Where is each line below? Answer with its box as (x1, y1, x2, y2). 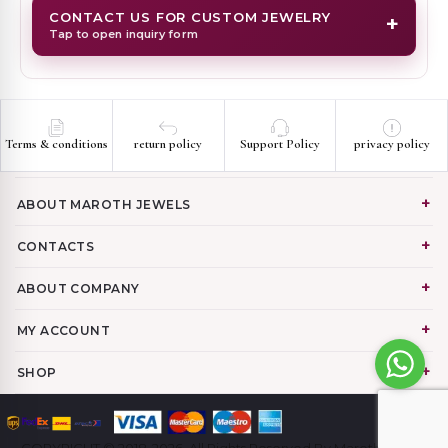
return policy (134, 136, 203, 153)
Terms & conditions (4, 136, 108, 153)
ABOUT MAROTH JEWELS (16, 196, 191, 212)
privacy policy (353, 136, 430, 153)
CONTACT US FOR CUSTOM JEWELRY (49, 8, 331, 25)
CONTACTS (16, 238, 95, 254)
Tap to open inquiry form (49, 26, 198, 41)
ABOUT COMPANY (16, 280, 140, 296)
